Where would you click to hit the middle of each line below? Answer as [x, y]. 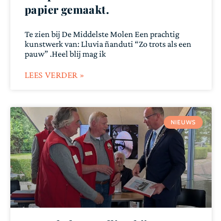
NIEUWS [183, 122]
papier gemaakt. [67, 9]
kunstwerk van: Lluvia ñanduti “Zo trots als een [108, 44]
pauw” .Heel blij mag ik [65, 54]
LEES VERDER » [55, 75]
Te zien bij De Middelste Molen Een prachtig [102, 34]
